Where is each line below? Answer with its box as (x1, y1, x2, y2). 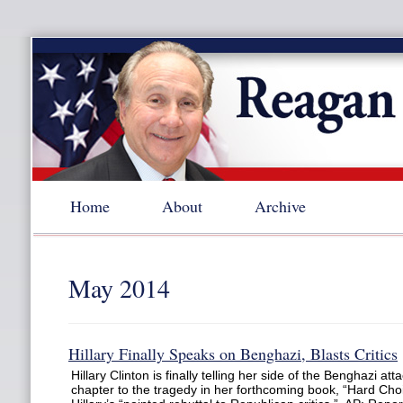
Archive (255, 195, 306, 217)
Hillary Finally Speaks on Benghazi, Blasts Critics (68, 343, 398, 364)
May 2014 (68, 271, 170, 305)
